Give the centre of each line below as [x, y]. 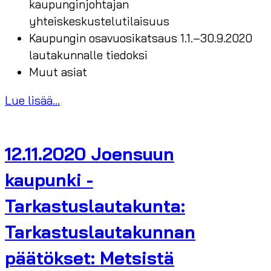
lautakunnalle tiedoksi [88, 55]
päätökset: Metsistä [90, 257]
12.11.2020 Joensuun [90, 153]
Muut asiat [58, 72]
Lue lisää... [32, 101]
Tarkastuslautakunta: [95, 205]
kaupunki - [49, 179]
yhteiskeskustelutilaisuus [99, 21]
